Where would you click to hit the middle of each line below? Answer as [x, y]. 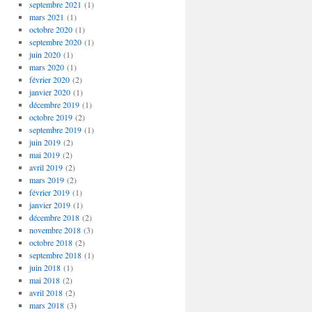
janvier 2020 [49, 92]
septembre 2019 [55, 130]
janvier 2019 [49, 205]
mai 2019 [44, 155]
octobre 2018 [50, 242]
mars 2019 [46, 180]
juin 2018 [45, 267]
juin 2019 [45, 142]
